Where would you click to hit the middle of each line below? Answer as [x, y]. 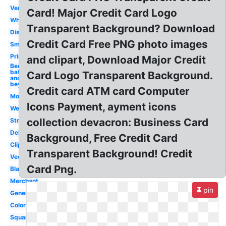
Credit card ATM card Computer [108, 91]
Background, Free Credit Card [102, 138]
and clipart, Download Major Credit [117, 60]
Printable [23, 56]
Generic [21, 193]
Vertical [21, 8]
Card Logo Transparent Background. [120, 75]
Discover [23, 32]
